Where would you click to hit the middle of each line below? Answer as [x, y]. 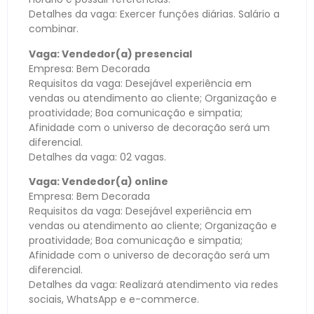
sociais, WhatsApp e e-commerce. [114, 300]
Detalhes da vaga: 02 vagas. [97, 157]
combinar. [54, 29]
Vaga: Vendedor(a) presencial [110, 54]
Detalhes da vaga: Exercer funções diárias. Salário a [154, 14]
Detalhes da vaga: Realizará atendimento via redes [153, 285]
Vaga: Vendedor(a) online [98, 182]
